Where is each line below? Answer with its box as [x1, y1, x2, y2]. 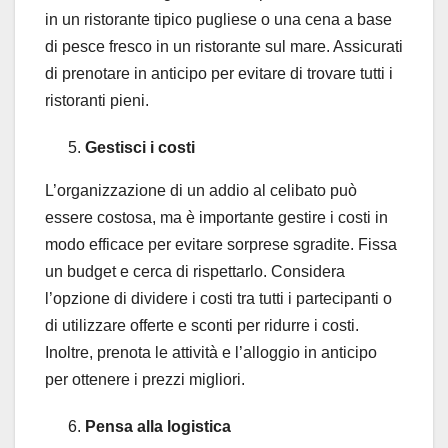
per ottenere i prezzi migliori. [45, 371, 245, 389]
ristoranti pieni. [45, 92, 149, 110]
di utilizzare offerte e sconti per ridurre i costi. [45, 317, 359, 335]
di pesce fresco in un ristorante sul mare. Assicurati [45, 38, 403, 56]
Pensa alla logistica [85, 418, 231, 436]
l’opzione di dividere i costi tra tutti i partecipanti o [45, 290, 392, 308]
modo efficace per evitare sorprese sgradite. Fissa [45, 236, 397, 254]
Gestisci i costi [85, 139, 195, 157]
